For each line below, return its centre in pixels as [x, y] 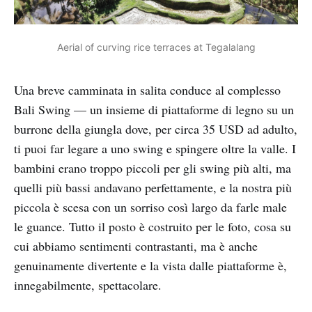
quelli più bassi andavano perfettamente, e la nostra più [153, 188]
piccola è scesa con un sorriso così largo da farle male [150, 207]
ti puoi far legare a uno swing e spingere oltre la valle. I [155, 149]
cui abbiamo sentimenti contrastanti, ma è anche [136, 246]
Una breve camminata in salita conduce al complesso [147, 90]
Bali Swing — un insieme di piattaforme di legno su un [154, 110]
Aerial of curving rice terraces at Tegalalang [156, 47]
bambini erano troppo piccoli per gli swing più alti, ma [153, 168]
